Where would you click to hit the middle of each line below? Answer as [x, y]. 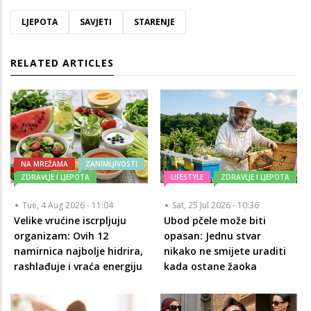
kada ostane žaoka [210, 266]
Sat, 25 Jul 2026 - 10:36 [215, 205]
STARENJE [154, 22]
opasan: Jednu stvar [212, 236]
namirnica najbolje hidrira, [78, 251]
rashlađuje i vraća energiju [78, 266]
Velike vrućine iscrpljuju [70, 220]
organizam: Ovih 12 [61, 236]
